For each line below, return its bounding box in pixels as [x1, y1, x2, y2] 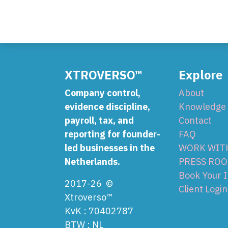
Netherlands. [65, 156, 120, 167]
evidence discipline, [65, 101, 150, 112]
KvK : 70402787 [65, 205, 133, 217]
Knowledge [179, 101, 226, 112]
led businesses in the [65, 142, 155, 154]
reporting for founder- [65, 128, 160, 140]
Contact [179, 115, 212, 126]
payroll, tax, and [65, 115, 134, 126]
